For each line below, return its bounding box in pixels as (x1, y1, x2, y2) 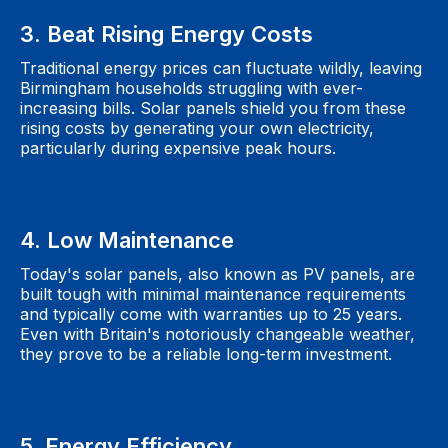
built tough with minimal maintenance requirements (20, 284, 406, 304)
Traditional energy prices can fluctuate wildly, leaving (20, 58, 422, 78)
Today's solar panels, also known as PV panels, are (20, 264, 415, 284)
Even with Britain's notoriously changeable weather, (20, 324, 415, 344)
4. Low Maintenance (20, 227, 234, 253)
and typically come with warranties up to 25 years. (20, 304, 402, 324)
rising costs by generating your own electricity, (20, 118, 374, 138)
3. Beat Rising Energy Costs (20, 21, 313, 47)
